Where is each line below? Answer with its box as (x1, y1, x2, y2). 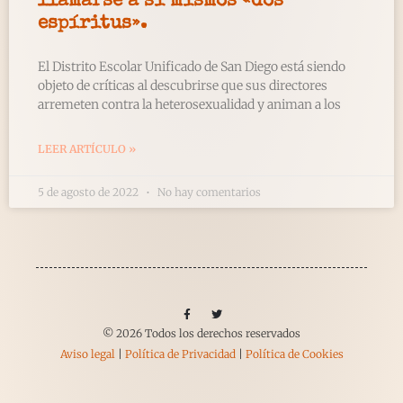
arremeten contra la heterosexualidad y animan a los (38, 95, 341, 112)
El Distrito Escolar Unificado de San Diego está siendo (38, 58, 345, 75)
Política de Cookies (245, 346, 344, 361)
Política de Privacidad (124, 346, 236, 361)
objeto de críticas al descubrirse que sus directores (38, 76, 327, 94)
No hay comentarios (155, 184, 261, 199)
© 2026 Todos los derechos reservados (103, 326, 300, 340)
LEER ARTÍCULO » (38, 141, 136, 156)
